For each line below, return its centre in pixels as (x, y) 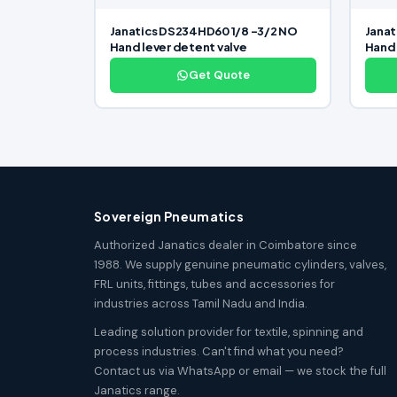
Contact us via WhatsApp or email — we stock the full (240, 370)
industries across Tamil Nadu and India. (201, 303)
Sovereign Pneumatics (169, 216)
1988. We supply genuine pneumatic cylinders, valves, (240, 264)
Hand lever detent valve (178, 47)
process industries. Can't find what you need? (219, 351)
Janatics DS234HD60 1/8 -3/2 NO (203, 31)
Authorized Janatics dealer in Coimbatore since (226, 245)
